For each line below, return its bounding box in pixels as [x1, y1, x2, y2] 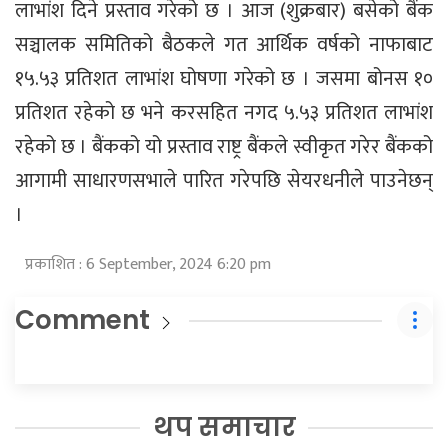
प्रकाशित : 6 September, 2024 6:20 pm [25, 251, 271, 279]
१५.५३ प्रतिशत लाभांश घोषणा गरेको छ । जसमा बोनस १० [15, 62, 433, 97]
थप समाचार [152, 409, 296, 446]
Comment [15, 302, 150, 339]
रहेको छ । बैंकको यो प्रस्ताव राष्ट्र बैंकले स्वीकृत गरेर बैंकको [15, 130, 433, 165]
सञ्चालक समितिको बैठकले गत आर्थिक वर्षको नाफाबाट [15, 28, 433, 63]
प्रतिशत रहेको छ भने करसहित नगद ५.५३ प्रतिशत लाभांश [15, 96, 433, 131]
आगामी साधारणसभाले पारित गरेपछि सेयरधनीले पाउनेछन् [15, 164, 433, 199]
